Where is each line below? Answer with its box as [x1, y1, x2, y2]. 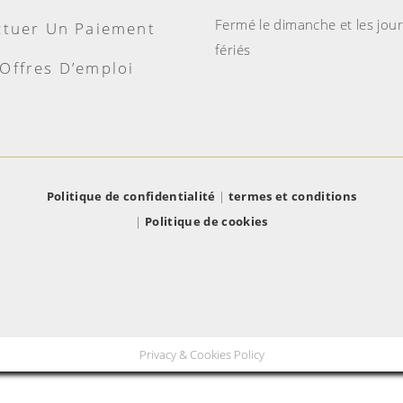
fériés [215, 40, 251, 59]
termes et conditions [228, 188, 357, 205]
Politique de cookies [145, 213, 268, 230]
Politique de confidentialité [46, 188, 216, 205]
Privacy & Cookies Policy [139, 346, 264, 363]
